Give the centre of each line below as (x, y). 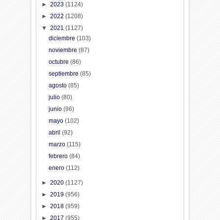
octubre (59, 62)
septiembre (64, 73)
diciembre (62, 38)
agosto (58, 85)
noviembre (63, 50)
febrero (59, 156)
